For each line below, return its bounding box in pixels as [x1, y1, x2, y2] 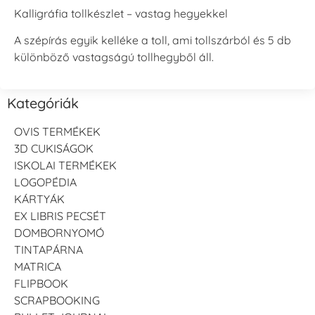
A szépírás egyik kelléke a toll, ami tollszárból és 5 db [14, 32, 291, 47]
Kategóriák [7, 94, 79, 112]
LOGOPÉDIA [14, 175, 77, 190]
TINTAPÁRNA [14, 243, 83, 257]
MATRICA [14, 259, 61, 274]
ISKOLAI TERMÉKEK [14, 158, 117, 173]
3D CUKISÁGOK [14, 141, 94, 156]
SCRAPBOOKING [14, 293, 100, 308]
